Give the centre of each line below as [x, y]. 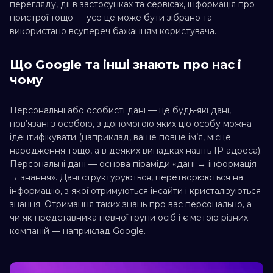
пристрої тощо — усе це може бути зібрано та [111, 18]
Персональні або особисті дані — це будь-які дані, [120, 110]
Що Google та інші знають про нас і [126, 65]
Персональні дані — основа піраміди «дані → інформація [133, 164]
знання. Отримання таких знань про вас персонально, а [131, 204]
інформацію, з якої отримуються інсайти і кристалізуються [135, 191]
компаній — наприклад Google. [78, 231]
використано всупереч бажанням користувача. [113, 31]
